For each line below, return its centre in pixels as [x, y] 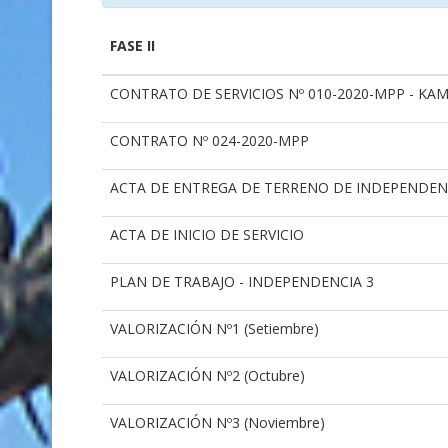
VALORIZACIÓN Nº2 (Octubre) [207, 376]
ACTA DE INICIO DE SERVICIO [209, 235]
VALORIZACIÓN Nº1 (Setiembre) [214, 329]
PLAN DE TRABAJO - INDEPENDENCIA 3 [242, 282]
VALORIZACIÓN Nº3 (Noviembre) [217, 423]
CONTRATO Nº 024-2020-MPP [209, 141]
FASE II [132, 46]
